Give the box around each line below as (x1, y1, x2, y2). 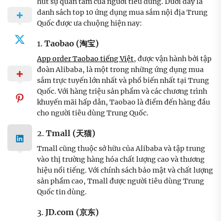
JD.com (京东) (45, 207, 99, 218)
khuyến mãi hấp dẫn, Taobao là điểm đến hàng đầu (37, 98, 210, 107)
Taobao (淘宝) (44, 38, 99, 49)
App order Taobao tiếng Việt (37, 54, 134, 64)
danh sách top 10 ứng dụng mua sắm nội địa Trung (37, 8, 208, 17)
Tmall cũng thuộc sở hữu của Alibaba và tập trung (37, 144, 205, 153)
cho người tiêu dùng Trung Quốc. (37, 109, 148, 118)
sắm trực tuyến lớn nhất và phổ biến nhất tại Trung (37, 76, 209, 85)
